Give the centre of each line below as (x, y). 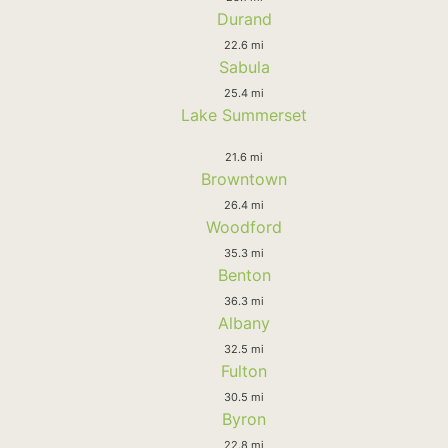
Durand (244, 18)
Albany (244, 322)
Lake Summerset (244, 114)
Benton (244, 274)
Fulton (244, 370)
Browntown (244, 178)
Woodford (244, 226)
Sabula (244, 66)
